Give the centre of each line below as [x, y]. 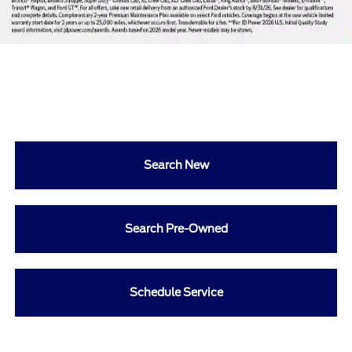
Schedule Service [176, 292]
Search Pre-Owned [176, 229]
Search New [176, 165]
